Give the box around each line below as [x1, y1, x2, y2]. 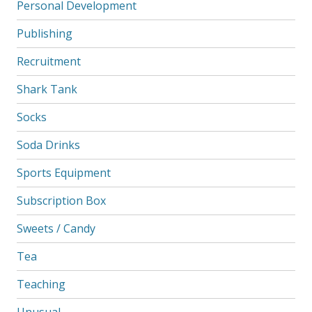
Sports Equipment [16, 164, 111, 180]
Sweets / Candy [16, 220, 95, 236]
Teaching [16, 276, 65, 292]
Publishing [16, 25, 72, 41]
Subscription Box [16, 192, 106, 208]
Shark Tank [16, 81, 77, 97]
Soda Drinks [16, 136, 80, 153]
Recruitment [16, 53, 81, 69]
